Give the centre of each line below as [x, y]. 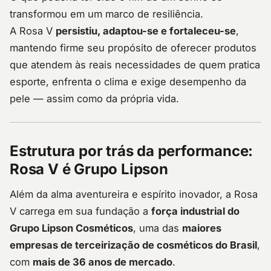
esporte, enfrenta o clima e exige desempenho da [128, 82]
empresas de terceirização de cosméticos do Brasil [133, 245]
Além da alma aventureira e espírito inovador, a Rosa [134, 194]
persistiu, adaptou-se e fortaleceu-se [146, 31]
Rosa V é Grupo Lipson [89, 169]
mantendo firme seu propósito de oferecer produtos [133, 48]
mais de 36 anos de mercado [103, 262]
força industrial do [195, 211]
